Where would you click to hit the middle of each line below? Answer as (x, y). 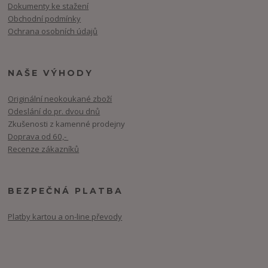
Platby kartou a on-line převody (65, 216)
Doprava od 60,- (38, 136)
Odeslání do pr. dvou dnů (54, 111)
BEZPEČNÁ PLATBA (66, 191)
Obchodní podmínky (45, 19)
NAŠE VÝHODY (51, 73)
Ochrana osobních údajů (53, 31)
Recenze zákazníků (44, 149)
